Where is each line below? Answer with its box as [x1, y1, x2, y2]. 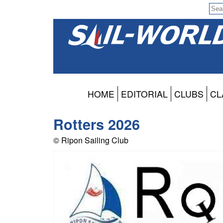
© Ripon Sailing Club [53, 134, 128, 146]
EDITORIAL [121, 88, 168, 101]
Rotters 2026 [53, 114, 140, 135]
